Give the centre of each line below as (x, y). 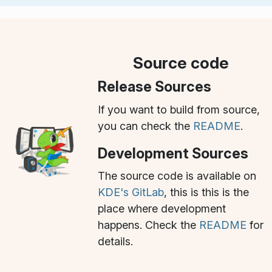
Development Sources (173, 153)
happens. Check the (148, 225)
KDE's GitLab (131, 192)
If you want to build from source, (178, 109)
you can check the (145, 126)
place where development (161, 208)
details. (115, 241)
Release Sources (154, 87)
